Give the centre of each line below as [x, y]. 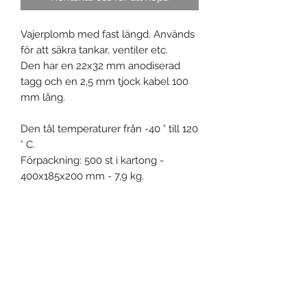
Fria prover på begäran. [75, 207]
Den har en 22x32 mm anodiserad [100, 65]
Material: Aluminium [67, 283]
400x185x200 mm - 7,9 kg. [82, 176]
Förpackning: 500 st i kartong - [92, 160]
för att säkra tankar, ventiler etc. [94, 50]
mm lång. [43, 97]
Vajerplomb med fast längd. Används [108, 34]
